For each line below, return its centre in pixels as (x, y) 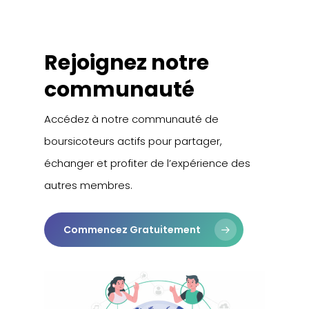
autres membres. (89, 186)
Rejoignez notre (127, 63)
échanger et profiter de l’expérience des (148, 163)
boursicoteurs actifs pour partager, (133, 141)
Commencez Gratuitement (132, 229)
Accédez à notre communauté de (132, 119)
